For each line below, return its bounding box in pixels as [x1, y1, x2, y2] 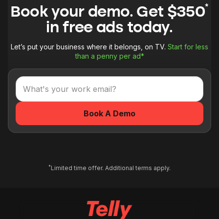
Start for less [168, 43, 208, 51]
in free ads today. [46, 21, 173, 36]
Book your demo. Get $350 [10, 5, 205, 21]
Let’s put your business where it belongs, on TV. [11, 43, 168, 51]
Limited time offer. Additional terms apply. [51, 164, 171, 172]
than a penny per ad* [75, 52, 144, 61]
